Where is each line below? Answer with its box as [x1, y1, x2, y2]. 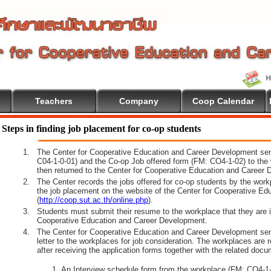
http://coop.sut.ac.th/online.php [39, 195, 148, 204]
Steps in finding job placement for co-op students [2, 123, 201, 134]
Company [119, 96, 158, 106]
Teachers [35, 96, 73, 106]
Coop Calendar [192, 96, 254, 106]
